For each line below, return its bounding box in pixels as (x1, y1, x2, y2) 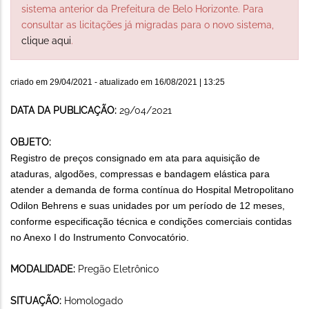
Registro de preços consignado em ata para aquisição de (10, 152, 260, 163)
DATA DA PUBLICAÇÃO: (10, 104, 119, 116)
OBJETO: (10, 136, 51, 148)
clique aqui (21, 34, 71, 46)
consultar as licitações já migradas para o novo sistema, (21, 19, 274, 30)
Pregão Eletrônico (78, 263, 159, 275)
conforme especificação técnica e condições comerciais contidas (10, 215, 292, 227)
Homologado (64, 295, 123, 306)
